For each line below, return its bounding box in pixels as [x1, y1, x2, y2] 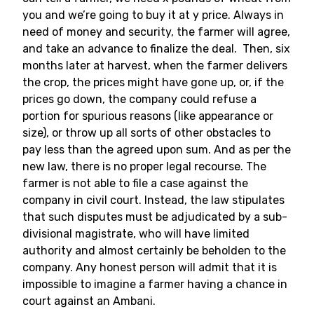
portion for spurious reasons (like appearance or [22, 109, 273, 123]
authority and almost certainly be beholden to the [22, 244, 286, 257]
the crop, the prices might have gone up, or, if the [22, 76, 284, 89]
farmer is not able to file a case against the [22, 177, 248, 190]
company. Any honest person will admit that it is [22, 261, 277, 274]
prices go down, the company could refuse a [22, 93, 257, 106]
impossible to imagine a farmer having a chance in [22, 278, 287, 291]
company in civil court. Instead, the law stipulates [22, 193, 285, 207]
